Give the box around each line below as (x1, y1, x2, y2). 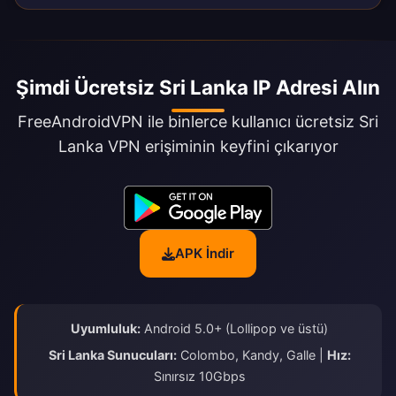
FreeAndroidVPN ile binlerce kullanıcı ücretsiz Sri (18, 112, 378, 132)
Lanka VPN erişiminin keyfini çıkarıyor (57, 137, 339, 156)
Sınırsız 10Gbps (153, 369, 246, 385)
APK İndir (175, 245, 234, 263)
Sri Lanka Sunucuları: (48, 347, 177, 363)
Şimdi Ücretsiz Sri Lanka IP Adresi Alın (16, 75, 380, 100)
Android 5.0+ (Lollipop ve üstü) (141, 321, 328, 337)
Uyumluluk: (71, 321, 141, 337)
